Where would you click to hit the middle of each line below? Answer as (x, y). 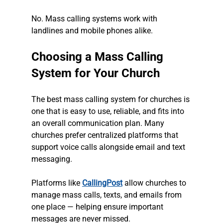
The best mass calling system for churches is (111, 100)
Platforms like (56, 183)
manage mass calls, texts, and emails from (107, 195)
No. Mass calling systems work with (95, 19)
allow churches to (155, 183)
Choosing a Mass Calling (99, 57)
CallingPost (102, 183)
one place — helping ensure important (98, 207)
